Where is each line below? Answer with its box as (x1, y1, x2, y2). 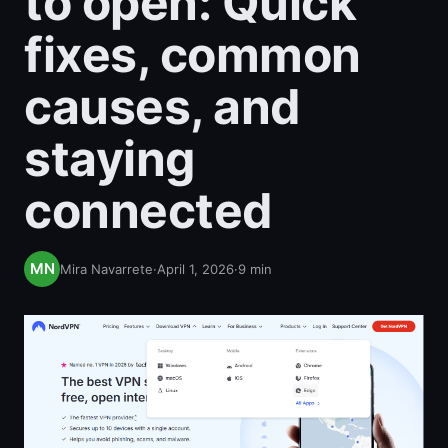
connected (24, 181, 273, 240)
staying (24, 129, 195, 188)
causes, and (24, 77, 301, 136)
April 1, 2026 (157, 261, 234, 277)
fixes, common (24, 25, 361, 84)
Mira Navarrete (60, 261, 153, 277)
